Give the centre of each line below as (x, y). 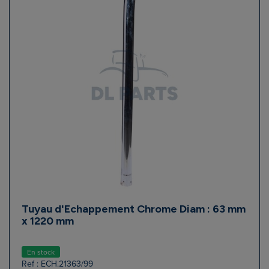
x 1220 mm (48, 221)
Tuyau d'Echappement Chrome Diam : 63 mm (134, 209)
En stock (41, 252)
